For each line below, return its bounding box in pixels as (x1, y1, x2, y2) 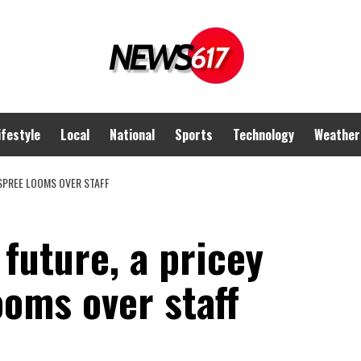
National (110, 125, 155, 144)
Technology (233, 125, 294, 144)
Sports (175, 125, 213, 144)
